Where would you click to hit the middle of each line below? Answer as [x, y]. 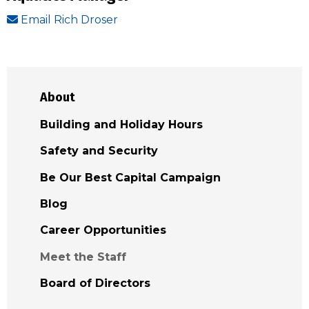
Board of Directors [95, 283]
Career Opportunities [103, 230]
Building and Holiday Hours [121, 124]
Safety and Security [99, 151]
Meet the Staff [83, 257]
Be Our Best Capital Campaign [130, 177]
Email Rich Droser [69, 19]
